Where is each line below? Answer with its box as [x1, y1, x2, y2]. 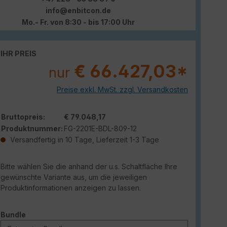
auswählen [25, 209, 67, 218]
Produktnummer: [1, 124, 63, 133]
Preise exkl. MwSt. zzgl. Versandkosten [57, 85, 188, 94]
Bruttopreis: [1, 112, 45, 121]
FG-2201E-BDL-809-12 [64, 124, 137, 133]
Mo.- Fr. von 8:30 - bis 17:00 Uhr [21, 17, 135, 26]
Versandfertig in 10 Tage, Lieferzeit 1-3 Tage [8, 135, 159, 144]
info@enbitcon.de [45, 6, 111, 15]
